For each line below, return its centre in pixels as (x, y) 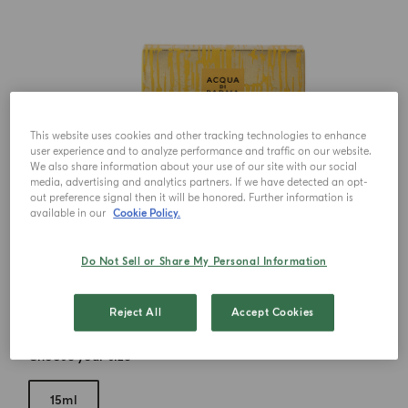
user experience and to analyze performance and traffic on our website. (201, 151)
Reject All (136, 312)
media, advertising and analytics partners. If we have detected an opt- (199, 182)
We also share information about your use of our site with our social (194, 167)
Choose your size (80, 357)
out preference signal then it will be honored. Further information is (192, 198)
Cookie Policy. (147, 213)
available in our (70, 213)
